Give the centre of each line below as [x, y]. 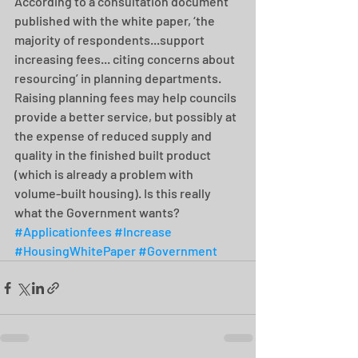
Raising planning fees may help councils [127, 97]
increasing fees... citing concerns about [126, 59]
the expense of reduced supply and [114, 135]
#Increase [143, 231]
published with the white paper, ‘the [116, 20]
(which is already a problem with [105, 174]
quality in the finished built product [114, 155]
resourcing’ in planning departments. [119, 78]
